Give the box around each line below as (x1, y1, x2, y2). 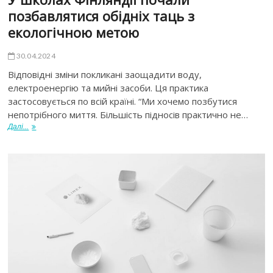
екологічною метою (8, 23, 140, 42)
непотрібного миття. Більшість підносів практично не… (8, 108, 249, 121)
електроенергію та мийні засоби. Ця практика (8, 82, 209, 94)
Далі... (8, 122, 29, 132)
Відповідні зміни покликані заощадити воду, (8, 68, 202, 81)
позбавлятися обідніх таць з (8, 7, 195, 26)
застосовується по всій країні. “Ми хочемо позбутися (8, 95, 238, 108)
